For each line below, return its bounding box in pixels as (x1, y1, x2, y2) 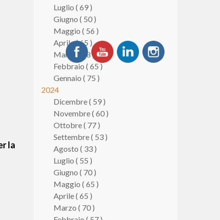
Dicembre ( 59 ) (53, 97, 106, 106)
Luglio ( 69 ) (53, 2, 92, 12)
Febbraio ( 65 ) (53, 61, 103, 71)
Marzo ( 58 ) (53, 50, 95, 59)
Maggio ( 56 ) (53, 26, 99, 35)
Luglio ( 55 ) (53, 156, 92, 165)
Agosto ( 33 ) (53, 144, 97, 153)
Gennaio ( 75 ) (53, 73, 100, 82)
